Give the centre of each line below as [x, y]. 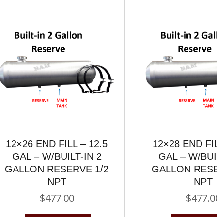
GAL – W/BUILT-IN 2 [57, 156]
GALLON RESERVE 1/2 [57, 169]
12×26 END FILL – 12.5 [57, 144]
